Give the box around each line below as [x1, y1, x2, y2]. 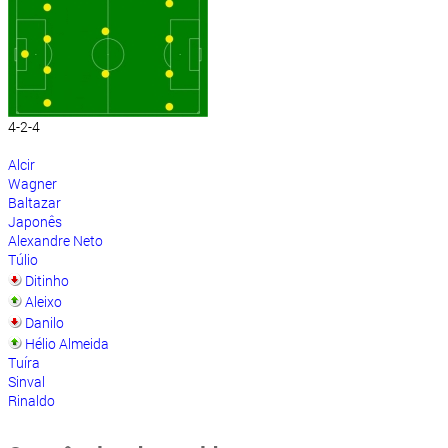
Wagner [8, 174, 57, 194]
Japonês [8, 212, 62, 232]
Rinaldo [8, 391, 55, 411]
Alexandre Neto [8, 231, 103, 251]
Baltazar [8, 193, 61, 213]
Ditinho [25, 271, 69, 291]
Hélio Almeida [25, 334, 109, 354]
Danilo [25, 313, 64, 333]
